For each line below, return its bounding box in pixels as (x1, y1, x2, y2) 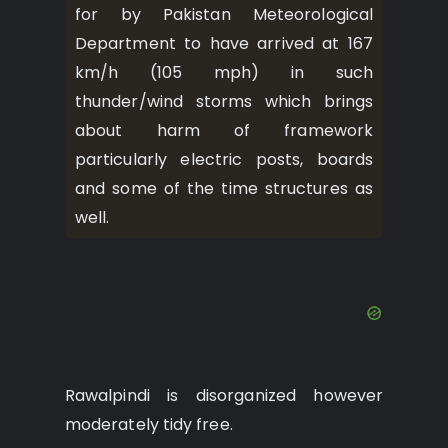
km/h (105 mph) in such (75, 60, 373, 84)
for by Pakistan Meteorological (75, 2, 373, 26)
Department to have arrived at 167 (75, 31, 373, 55)
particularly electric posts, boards (75, 147, 373, 171)
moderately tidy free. (65, 413, 233, 437)
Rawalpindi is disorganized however (65, 384, 383, 408)
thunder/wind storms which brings (75, 89, 373, 113)
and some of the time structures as (75, 176, 373, 200)
